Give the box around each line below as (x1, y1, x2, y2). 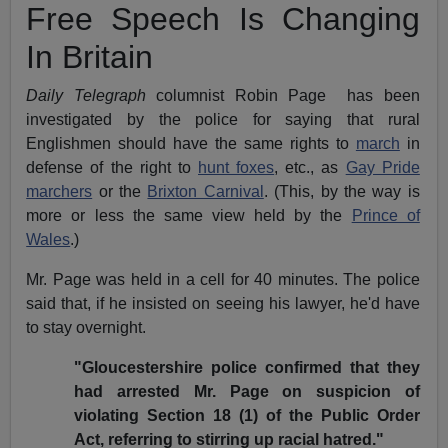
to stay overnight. (26, 318, 147, 336)
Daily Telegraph (26, 86, 146, 104)
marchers (26, 182, 93, 200)
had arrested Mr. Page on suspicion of (74, 382, 420, 400)
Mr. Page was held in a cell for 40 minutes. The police (26, 270, 420, 288)
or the (92, 182, 148, 200)
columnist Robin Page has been (145, 86, 420, 104)
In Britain (26, 38, 154, 75)
